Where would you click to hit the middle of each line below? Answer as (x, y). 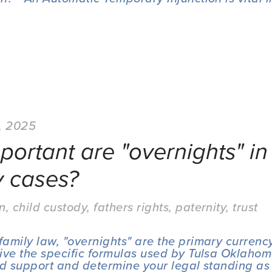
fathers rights (131, 207)
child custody (50, 207)
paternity (201, 207)
